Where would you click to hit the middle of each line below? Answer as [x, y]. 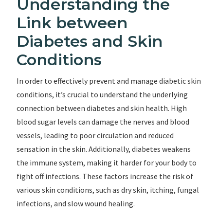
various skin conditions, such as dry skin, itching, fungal [108, 190]
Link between [72, 23]
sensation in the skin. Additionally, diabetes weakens [103, 149]
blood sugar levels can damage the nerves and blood [103, 122]
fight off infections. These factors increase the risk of [105, 176]
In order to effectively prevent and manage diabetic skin [109, 81]
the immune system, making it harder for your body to [106, 163]
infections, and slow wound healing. [75, 203]
